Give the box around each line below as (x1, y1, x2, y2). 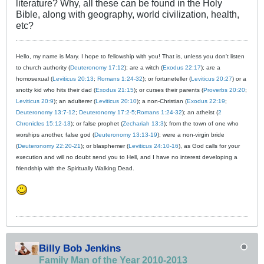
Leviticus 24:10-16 (128, 142, 179, 149)
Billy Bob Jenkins (39, 242, 121, 254)
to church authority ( (16, 64, 70, 71)
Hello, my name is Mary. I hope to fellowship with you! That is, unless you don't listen (16, 52, 245, 60)
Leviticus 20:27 (191, 75, 232, 82)
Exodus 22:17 (163, 64, 201, 71)
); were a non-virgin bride (157, 131, 225, 138)
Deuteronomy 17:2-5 (79, 108, 135, 115)
